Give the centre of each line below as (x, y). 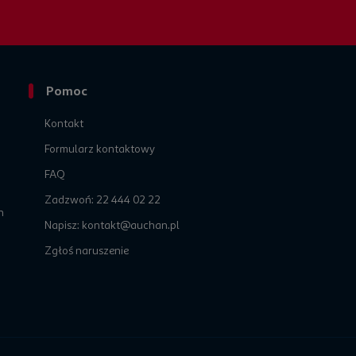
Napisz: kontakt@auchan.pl (112, 225)
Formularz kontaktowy (100, 149)
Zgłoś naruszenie (87, 251)
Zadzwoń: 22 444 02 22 (103, 200)
